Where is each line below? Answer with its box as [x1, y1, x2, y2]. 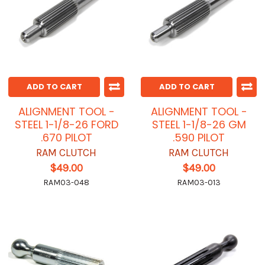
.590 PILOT [173, 130, 225, 146]
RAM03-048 [43, 177, 89, 188]
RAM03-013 [177, 177, 221, 188]
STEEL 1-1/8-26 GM [151, 117, 246, 132]
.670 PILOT [40, 130, 92, 146]
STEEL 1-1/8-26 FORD [14, 117, 118, 132]
